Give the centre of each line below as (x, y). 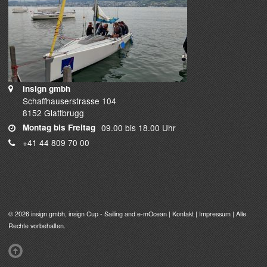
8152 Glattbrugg (53, 113)
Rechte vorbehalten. (37, 226)
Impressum (215, 214)
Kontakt (183, 214)
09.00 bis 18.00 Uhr (139, 128)
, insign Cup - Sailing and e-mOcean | (119, 214)
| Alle (238, 214)
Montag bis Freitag (59, 128)
